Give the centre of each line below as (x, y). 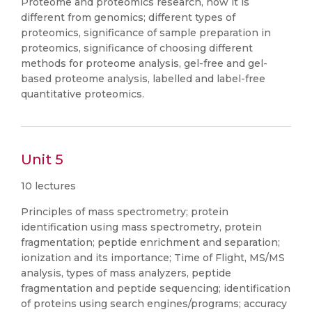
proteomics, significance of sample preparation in (146, 33)
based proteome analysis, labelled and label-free (143, 79)
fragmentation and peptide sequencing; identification (156, 288)
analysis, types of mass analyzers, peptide (126, 273)
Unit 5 (42, 159)
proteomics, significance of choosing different (137, 48)
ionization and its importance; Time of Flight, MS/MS (153, 258)
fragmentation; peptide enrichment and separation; (150, 242)
